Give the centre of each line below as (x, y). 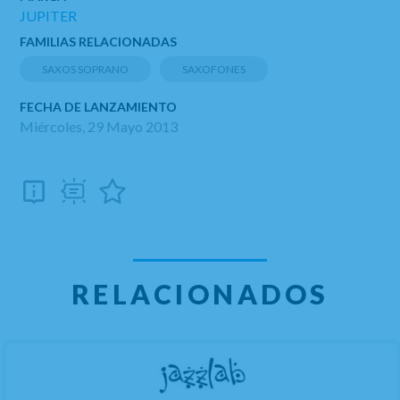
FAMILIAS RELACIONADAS (99, 42)
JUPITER (49, 16)
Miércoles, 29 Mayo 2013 (99, 126)
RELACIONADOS (200, 294)
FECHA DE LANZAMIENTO (99, 107)
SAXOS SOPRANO (86, 69)
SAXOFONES (214, 69)
